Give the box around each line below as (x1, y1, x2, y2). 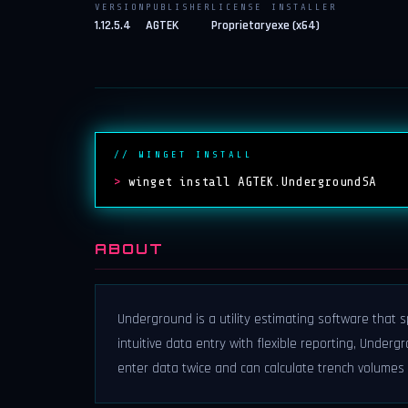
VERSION (95, 2, 146, 13)
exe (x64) (271, 17, 320, 34)
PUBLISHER (146, 2, 211, 13)
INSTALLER (271, 2, 337, 13)
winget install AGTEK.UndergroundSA (128, 174, 376, 189)
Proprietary (211, 17, 271, 34)
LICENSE (211, 2, 262, 13)
